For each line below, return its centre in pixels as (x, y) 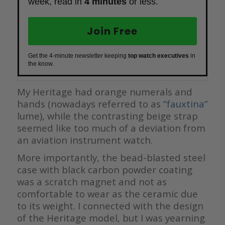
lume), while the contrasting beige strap (107, 116)
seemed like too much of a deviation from (111, 128)
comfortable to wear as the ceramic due (107, 193)
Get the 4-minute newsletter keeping (78, 55)
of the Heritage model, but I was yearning (111, 217)
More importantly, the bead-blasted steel (111, 157)
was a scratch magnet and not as (92, 181)
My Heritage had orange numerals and (104, 91)
